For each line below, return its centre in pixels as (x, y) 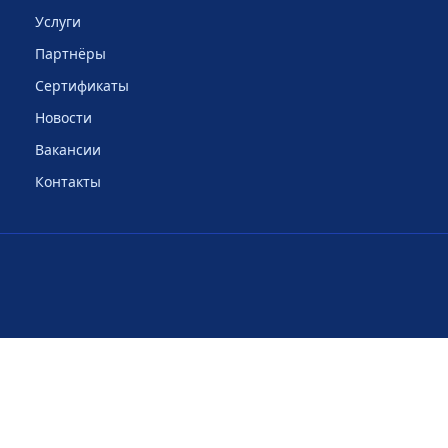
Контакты (67, 181)
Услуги (57, 21)
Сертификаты (81, 85)
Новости (63, 117)
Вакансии (67, 149)
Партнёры (70, 53)
